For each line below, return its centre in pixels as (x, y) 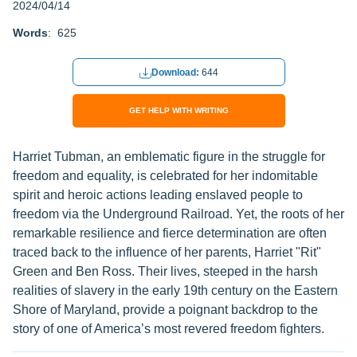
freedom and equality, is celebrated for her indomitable (165, 176)
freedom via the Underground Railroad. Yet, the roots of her (178, 214)
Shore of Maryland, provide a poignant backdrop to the (165, 310)
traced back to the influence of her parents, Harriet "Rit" (167, 252)
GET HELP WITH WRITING (178, 110)
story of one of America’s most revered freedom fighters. (169, 329)
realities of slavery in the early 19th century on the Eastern (175, 290)
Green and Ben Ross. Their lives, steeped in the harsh (165, 271)
